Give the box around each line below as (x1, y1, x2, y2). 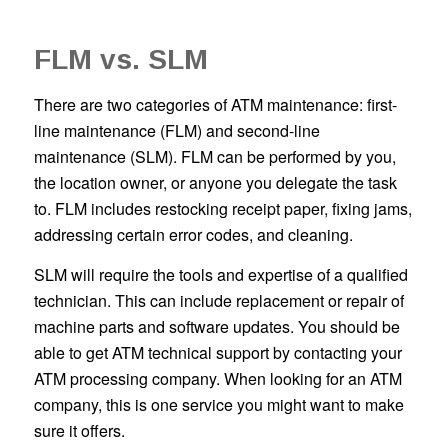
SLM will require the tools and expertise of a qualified (33, 262, 408, 286)
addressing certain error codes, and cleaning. (33, 223, 353, 247)
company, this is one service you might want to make (33, 392, 404, 416)
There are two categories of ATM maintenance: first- (33, 93, 397, 117)
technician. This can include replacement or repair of (33, 288, 404, 312)
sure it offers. (33, 418, 125, 442)
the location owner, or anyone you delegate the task (33, 171, 397, 195)
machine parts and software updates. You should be (33, 314, 400, 338)
